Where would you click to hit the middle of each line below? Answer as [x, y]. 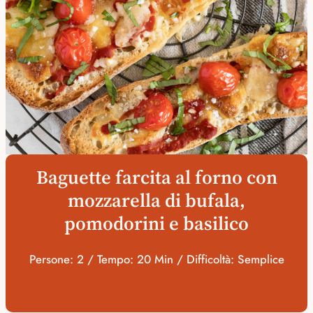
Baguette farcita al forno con [156, 177]
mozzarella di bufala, [156, 201]
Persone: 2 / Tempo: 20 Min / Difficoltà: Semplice [156, 260]
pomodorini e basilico [156, 224]
